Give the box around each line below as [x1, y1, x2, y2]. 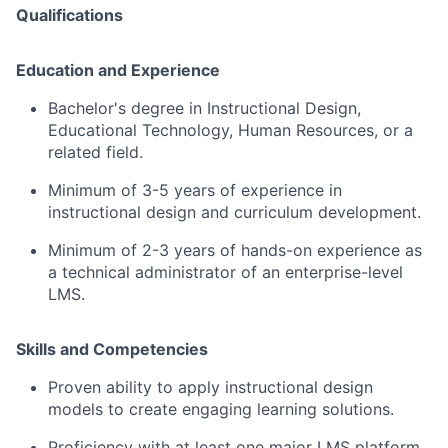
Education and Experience [16, 59, 220, 80]
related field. [48, 141, 143, 162]
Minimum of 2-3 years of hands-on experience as [48, 239, 422, 260]
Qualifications [16, 4, 123, 25]
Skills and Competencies [16, 338, 208, 359]
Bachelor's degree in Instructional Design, [48, 97, 361, 118]
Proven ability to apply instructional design [48, 376, 373, 397]
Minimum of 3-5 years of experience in [48, 179, 342, 200]
